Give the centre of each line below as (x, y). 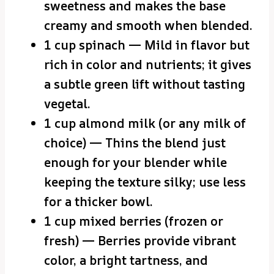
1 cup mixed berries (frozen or (134, 221)
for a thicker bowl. (98, 201)
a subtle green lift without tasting (145, 84)
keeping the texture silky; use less (145, 182)
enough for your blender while (135, 162)
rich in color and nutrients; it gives (148, 64)
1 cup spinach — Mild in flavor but (147, 45)
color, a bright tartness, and (126, 260)
